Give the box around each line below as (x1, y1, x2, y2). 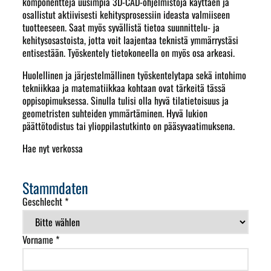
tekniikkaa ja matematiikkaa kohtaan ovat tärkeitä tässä (22, 80, 226, 96)
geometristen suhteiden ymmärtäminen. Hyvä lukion (22, 106, 208, 121)
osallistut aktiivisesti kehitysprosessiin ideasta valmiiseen (22, 7, 230, 22)
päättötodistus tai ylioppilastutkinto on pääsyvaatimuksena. (22, 119, 235, 134)
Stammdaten (22, 177, 89, 199)
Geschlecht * (22, 194, 69, 209)
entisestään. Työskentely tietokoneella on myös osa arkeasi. (22, 45, 235, 60)
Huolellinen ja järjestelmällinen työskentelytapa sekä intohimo (22, 68, 247, 83)
